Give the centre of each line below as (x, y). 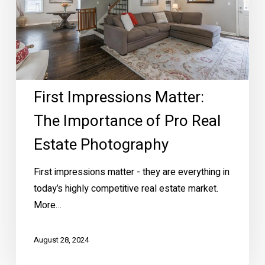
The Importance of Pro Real (127, 122)
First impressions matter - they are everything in (131, 172)
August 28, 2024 (61, 240)
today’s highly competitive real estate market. (126, 189)
